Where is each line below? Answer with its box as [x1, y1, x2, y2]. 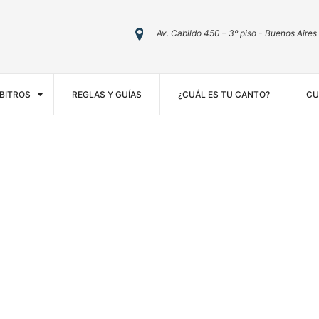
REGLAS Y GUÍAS [72, 89, 142, 100]
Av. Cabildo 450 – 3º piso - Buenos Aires [156, 28, 317, 38]
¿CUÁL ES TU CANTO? [178, 89, 270, 100]
